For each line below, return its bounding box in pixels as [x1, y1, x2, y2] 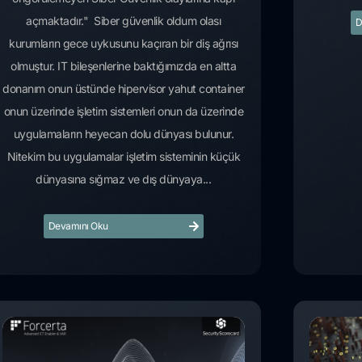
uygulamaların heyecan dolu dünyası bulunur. [13, 127, 234, 141]
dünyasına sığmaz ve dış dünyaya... [36, 172, 212, 187]
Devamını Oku [48, 220, 108, 233]
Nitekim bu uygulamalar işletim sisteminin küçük [6, 149, 241, 164]
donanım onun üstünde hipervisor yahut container [2, 82, 245, 96]
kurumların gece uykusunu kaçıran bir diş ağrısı [9, 36, 238, 51]
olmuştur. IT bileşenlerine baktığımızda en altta [11, 59, 237, 74]
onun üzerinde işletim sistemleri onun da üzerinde [3, 104, 244, 119]
